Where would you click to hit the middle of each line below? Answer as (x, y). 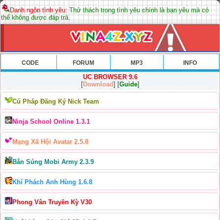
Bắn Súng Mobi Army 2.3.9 (53, 162)
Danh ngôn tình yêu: (39, 10)
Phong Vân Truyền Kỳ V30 (52, 202)
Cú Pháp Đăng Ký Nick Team (56, 101)
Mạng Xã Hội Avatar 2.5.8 (50, 142)
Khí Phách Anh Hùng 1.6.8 (52, 182)
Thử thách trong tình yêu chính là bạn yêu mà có (138, 10)
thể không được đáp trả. (36, 17)
